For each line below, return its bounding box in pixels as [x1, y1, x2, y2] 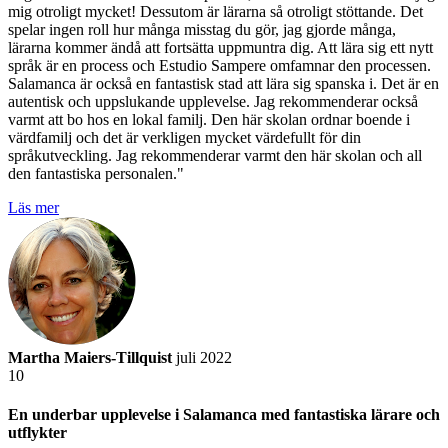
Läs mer [8, 198, 59, 216]
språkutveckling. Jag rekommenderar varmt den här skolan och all [8, 146, 422, 164]
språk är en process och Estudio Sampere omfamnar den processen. [8, 56, 431, 74]
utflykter [8, 424, 67, 442]
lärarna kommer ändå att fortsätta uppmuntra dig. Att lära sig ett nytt [8, 38, 433, 56]
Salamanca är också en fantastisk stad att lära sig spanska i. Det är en [8, 74, 439, 92]
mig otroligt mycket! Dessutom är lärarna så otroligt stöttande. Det [8, 2, 423, 20]
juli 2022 [176, 348, 232, 366]
